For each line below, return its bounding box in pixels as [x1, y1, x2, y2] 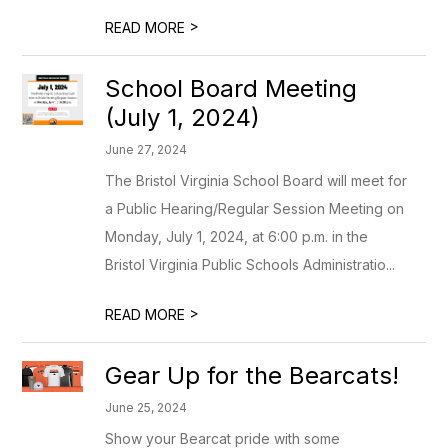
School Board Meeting [105, 74, 358, 103]
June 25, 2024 [105, 400, 188, 415]
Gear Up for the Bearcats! [105, 361, 400, 390]
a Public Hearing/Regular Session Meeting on [105, 200, 405, 217]
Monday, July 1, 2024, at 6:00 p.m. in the [105, 228, 369, 245]
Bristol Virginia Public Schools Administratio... [105, 256, 396, 273]
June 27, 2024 [105, 142, 188, 157]
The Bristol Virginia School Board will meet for [105, 172, 408, 189]
